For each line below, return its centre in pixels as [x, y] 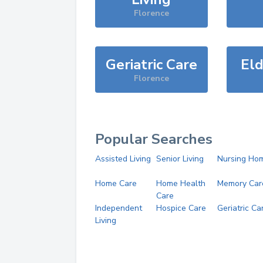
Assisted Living [123, 159]
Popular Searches [154, 139]
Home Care [116, 183]
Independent [119, 208]
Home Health [181, 183]
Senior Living [180, 159]
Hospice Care [181, 208]
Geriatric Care [151, 65]
